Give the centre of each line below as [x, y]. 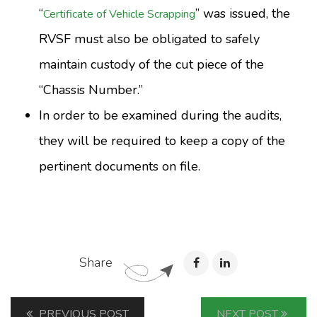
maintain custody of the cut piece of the [151, 65]
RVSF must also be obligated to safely [149, 39]
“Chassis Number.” [91, 90]
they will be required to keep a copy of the [162, 141]
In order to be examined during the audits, [160, 116]
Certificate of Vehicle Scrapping [119, 15]
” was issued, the [243, 14]
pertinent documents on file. [120, 167]
